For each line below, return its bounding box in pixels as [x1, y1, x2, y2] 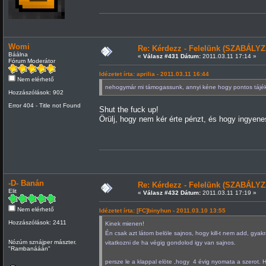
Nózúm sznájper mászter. [8, 238, 77, 245]
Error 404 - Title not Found [8, 102, 81, 109]
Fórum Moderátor [8, 57, 55, 64]
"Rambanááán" [8, 245, 50, 252]
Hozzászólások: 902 [8, 88, 64, 96]
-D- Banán [8, 178, 44, 188]
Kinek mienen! [104, 220, 144, 227]
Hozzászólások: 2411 [8, 218, 66, 226]
